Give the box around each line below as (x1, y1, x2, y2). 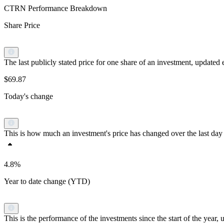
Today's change (4, 92, 53, 101)
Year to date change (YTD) (4, 177, 90, 186)
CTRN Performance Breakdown (4, 4, 107, 13)
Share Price (4, 21, 40, 30)
